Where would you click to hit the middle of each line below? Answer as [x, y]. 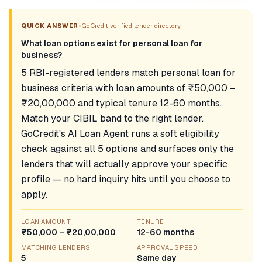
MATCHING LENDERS [56, 247]
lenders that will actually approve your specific [124, 164]
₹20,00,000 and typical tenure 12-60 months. [121, 103]
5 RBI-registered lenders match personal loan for [128, 73]
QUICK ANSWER [50, 26]
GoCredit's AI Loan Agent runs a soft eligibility [120, 134]
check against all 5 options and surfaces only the [127, 149]
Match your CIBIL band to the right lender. [112, 118]
